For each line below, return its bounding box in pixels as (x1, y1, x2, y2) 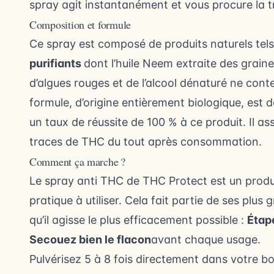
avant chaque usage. (151, 233, 261, 246)
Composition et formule (29, 17, 131, 32)
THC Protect (143, 174, 207, 187)
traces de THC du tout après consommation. (29, 135, 262, 148)
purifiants (29, 57, 84, 70)
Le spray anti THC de (29, 174, 143, 187)
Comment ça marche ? (29, 154, 125, 169)
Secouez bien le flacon (29, 233, 151, 246)
